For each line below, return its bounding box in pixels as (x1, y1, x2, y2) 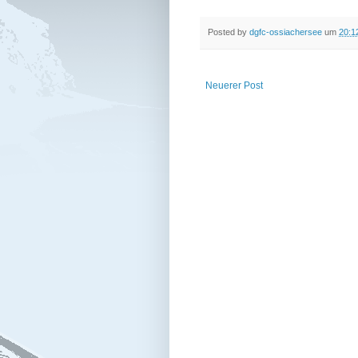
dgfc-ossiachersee (249, 26, 322, 37)
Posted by (208, 26, 249, 37)
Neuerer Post (205, 80, 263, 92)
